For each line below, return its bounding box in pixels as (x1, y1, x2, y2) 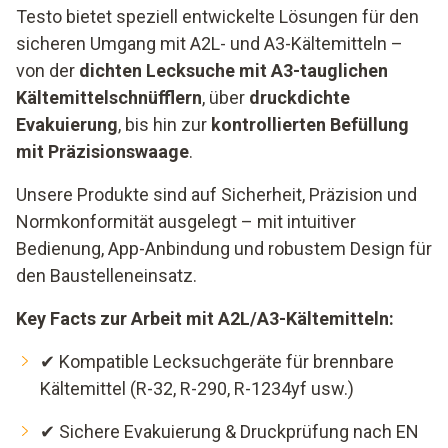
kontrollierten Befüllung (211, 114, 409, 135)
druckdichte (249, 87, 350, 108)
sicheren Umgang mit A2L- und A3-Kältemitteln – (16, 33, 403, 54)
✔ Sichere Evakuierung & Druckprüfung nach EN (40, 421, 419, 442)
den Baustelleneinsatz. (16, 265, 197, 286)
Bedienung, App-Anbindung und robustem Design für (16, 238, 432, 259)
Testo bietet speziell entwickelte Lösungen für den (16, 6, 419, 27)
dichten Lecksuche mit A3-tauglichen (79, 60, 388, 81)
